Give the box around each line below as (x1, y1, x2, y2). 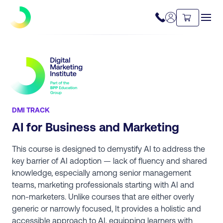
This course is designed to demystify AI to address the (12, 144, 205, 153)
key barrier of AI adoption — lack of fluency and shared (12, 156, 207, 165)
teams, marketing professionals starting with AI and (12, 180, 194, 189)
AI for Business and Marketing (12, 119, 179, 134)
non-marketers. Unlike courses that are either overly (12, 192, 194, 201)
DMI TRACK (12, 106, 50, 114)
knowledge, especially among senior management (12, 168, 191, 177)
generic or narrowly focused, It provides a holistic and (12, 204, 201, 213)
